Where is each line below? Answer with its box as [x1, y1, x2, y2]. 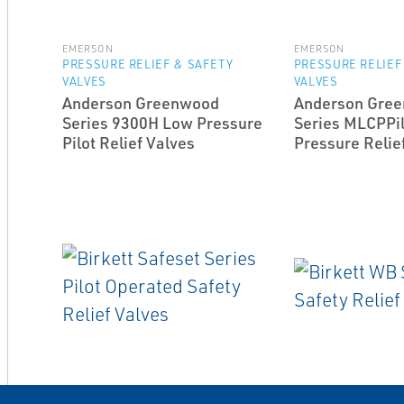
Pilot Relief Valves [61, 133, 195, 152]
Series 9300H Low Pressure [61, 113, 262, 133]
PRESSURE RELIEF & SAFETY [61, 57, 234, 71]
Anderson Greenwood [61, 93, 219, 113]
